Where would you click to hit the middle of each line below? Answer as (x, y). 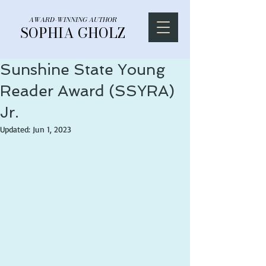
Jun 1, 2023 (52, 129)
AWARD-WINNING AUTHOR (73, 20)
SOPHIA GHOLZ (73, 33)
